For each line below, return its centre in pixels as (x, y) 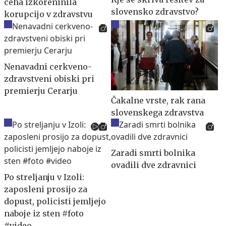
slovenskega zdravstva (157, 113)
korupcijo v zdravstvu (48, 14)
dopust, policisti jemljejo (55, 202)
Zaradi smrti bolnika (153, 153)
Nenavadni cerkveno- (48, 66)
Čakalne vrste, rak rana (158, 101)
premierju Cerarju (41, 91)
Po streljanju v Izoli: (44, 177)
